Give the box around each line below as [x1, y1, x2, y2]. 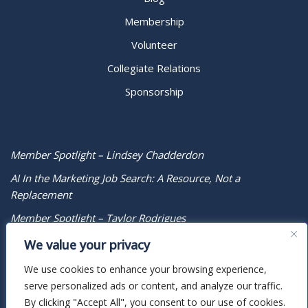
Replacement [10, 188, 71, 202]
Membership [124, 14, 184, 29]
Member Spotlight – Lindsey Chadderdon [10, 148, 203, 162]
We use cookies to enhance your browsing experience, [24, 263, 267, 276]
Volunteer [131, 38, 177, 52]
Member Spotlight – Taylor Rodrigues [10, 211, 186, 225]
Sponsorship [124, 85, 184, 99]
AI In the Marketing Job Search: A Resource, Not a [10, 171, 240, 186]
